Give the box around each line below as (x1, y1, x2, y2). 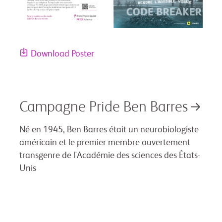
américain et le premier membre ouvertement (19, 138, 190, 147)
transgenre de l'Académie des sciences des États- (19, 151, 200, 160)
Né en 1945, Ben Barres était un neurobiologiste (19, 125, 199, 134)
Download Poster (31, 49, 94, 58)
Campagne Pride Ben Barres (19, 100, 188, 115)
